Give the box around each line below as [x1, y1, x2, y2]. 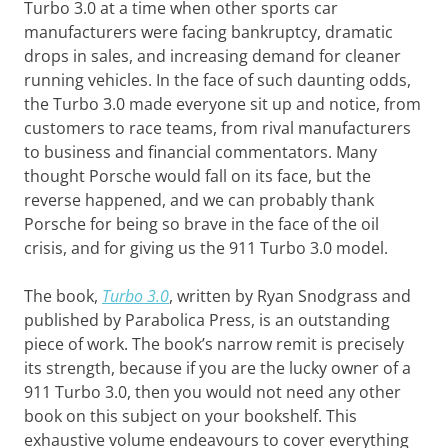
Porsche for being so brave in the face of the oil [24, 213, 379, 235]
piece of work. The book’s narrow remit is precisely [24, 333, 404, 355]
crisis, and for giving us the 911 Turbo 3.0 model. [24, 237, 388, 259]
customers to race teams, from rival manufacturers [24, 117, 411, 139]
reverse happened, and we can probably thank [24, 189, 374, 211]
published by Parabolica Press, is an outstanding [24, 309, 390, 331]
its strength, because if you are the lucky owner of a [24, 357, 411, 379]
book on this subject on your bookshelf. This [24, 405, 357, 427]
